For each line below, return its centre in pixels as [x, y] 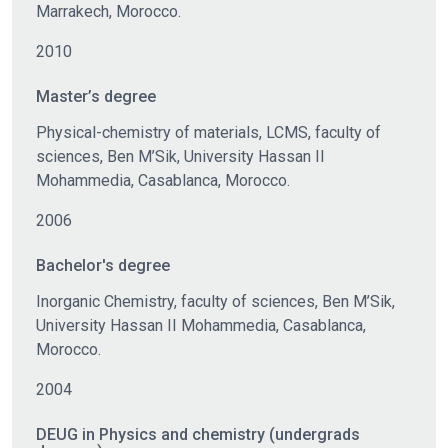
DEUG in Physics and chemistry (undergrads [198, 434]
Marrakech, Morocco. [108, 11]
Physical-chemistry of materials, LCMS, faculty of [208, 132]
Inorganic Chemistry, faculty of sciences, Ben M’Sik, [215, 301]
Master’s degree [96, 96]
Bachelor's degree [103, 265]
